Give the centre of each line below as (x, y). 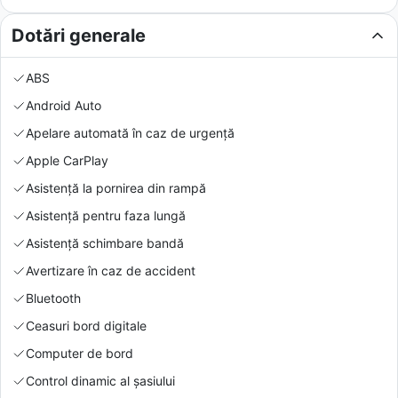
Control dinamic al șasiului (100, 380)
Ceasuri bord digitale (86, 325)
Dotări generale (79, 35)
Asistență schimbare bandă (105, 243)
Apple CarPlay (67, 160)
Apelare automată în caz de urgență (130, 132)
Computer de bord (80, 353)
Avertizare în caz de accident (111, 270)
